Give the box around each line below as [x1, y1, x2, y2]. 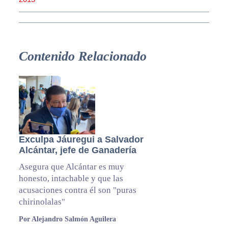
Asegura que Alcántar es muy [18, 161, 124, 172]
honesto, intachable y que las [18, 173, 123, 183]
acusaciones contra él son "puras [18, 185, 136, 195]
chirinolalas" [18, 196, 65, 207]
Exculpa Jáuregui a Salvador [18, 134, 144, 145]
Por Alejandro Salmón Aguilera [18, 215, 116, 223]
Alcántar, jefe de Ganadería [18, 145, 136, 155]
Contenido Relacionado [18, 48, 147, 64]
